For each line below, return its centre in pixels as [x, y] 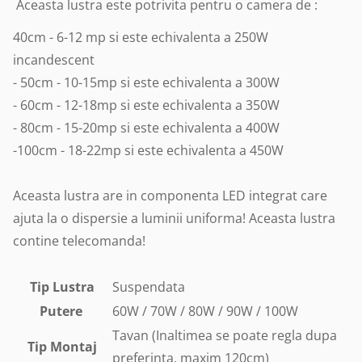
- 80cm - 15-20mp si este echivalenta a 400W [146, 128]
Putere [62, 311]
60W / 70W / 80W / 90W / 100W [205, 311]
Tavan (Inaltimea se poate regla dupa [225, 335]
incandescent [54, 60]
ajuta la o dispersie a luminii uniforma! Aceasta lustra [174, 218]
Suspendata [149, 287]
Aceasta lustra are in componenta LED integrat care [170, 196]
